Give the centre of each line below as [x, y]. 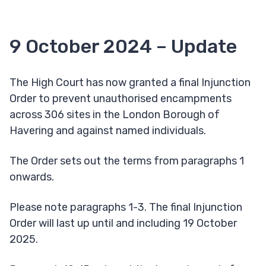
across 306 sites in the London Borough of [115, 115]
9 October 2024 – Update [123, 47]
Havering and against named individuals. [110, 131]
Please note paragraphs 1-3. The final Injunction [126, 208]
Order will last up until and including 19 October [123, 224]
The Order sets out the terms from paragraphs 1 [127, 161]
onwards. [32, 177]
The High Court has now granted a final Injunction [130, 83]
